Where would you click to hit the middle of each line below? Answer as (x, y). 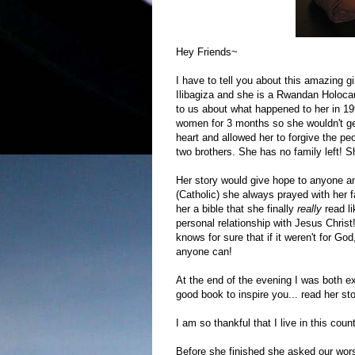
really (311, 209)
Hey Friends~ (207, 52)
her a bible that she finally (237, 209)
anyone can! (204, 252)
